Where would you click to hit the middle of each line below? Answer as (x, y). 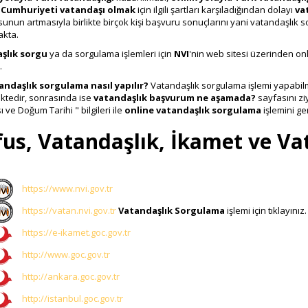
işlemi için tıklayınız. (265, 211)
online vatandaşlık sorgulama (192, 110)
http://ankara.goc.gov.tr (69, 277)
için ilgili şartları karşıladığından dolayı (215, 9)
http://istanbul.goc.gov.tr (71, 299)
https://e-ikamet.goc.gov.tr (75, 233)
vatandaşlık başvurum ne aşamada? (174, 97)
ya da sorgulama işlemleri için (110, 53)
